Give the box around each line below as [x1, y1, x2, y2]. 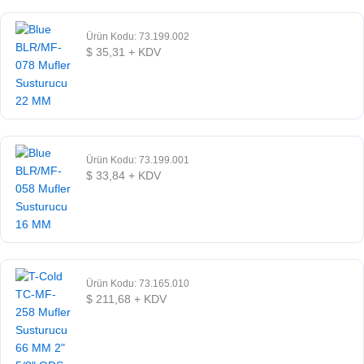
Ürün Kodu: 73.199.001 [86, 154, 190, 166]
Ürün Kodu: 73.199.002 [86, 30, 190, 42]
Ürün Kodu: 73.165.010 [86, 277, 190, 289]
